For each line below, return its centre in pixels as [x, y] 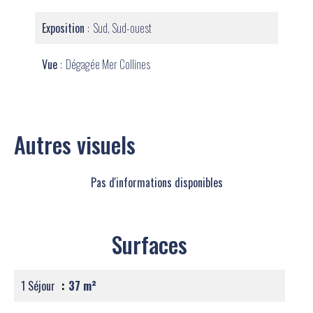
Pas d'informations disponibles [156, 182]
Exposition [65, 28]
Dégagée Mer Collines [108, 64]
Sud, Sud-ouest [122, 28]
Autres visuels [75, 144]
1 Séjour [39, 286]
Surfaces [150, 244]
